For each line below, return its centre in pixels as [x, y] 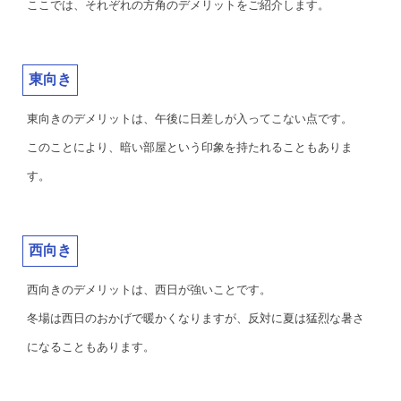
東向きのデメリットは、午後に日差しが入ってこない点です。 [190, 119]
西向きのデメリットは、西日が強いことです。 [149, 290]
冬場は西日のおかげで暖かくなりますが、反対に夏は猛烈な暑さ [196, 318]
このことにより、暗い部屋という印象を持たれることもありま [190, 147]
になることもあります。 [91, 347]
